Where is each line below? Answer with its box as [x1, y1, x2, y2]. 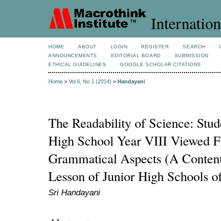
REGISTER [141, 44, 169, 49]
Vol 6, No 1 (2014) [69, 78, 111, 85]
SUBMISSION [174, 53, 209, 58]
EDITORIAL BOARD [110, 53, 161, 58]
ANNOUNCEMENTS [48, 53, 97, 58]
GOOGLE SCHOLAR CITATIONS [120, 62, 201, 67]
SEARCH [183, 44, 205, 49]
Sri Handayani [48, 187, 100, 198]
